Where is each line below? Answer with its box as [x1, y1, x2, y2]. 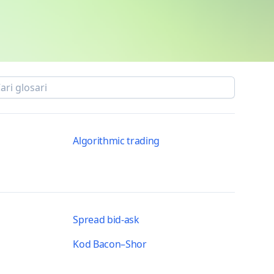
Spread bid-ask [73, 213, 139, 226]
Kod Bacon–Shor [73, 237, 147, 251]
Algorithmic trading [73, 134, 160, 147]
